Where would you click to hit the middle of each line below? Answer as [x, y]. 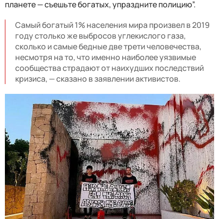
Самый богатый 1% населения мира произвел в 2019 [112, 25]
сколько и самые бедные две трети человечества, [108, 46]
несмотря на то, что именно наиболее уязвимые [106, 57]
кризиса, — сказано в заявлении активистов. [98, 78]
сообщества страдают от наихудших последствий [109, 68]
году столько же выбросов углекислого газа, [100, 35]
